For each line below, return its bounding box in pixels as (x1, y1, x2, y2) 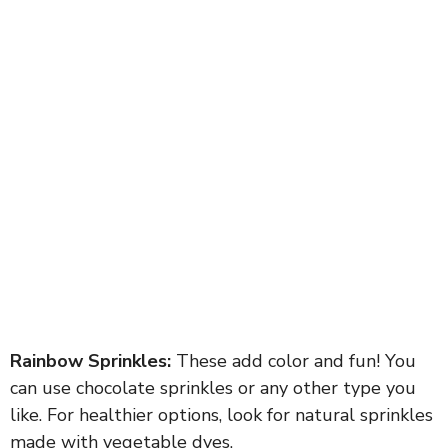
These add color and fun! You (171, 348, 416, 373)
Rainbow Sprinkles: (10, 348, 171, 373)
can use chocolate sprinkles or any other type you (10, 375, 416, 400)
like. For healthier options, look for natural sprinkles (10, 402, 433, 427)
